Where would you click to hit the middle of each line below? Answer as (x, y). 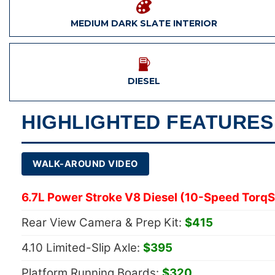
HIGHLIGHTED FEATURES (147, 122)
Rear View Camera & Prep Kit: (103, 223)
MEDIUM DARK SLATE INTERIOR (144, 23)
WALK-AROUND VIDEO (85, 164)
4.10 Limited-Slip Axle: (82, 248)
